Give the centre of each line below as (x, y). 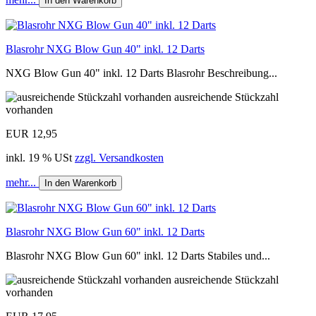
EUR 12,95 (31, 133)
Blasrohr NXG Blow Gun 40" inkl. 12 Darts (105, 49)
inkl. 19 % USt (40, 157)
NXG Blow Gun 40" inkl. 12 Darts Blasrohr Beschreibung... (141, 73)
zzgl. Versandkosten (119, 157)
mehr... (22, 182)
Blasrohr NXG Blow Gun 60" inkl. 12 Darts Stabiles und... (138, 255)
